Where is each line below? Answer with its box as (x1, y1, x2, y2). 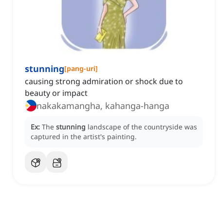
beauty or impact (25, 88, 88, 99)
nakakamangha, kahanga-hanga (36, 100, 169, 112)
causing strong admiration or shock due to (25, 76, 183, 87)
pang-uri (67, 64, 95, 73)
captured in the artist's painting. (31, 132, 137, 142)
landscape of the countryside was (88, 122, 197, 132)
